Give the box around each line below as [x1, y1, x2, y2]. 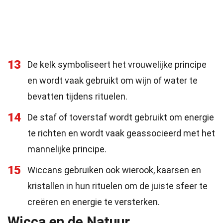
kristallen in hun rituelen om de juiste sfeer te [27, 181, 208, 191]
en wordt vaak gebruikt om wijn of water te [27, 75, 198, 86]
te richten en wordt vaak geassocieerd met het [27, 128, 215, 138]
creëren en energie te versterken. [27, 197, 160, 207]
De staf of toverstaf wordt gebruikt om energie [27, 112, 214, 122]
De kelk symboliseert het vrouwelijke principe [27, 59, 207, 70]
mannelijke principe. [27, 144, 107, 154]
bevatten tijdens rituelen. [27, 91, 127, 102]
